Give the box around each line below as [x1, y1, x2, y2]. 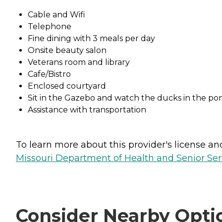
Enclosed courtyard [28, 81, 106, 91]
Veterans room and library [28, 57, 130, 67]
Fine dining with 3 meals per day [28, 33, 155, 43]
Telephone [28, 21, 71, 31]
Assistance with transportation [28, 105, 146, 114]
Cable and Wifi [28, 9, 85, 19]
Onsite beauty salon [28, 45, 107, 55]
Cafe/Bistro [28, 69, 71, 79]
